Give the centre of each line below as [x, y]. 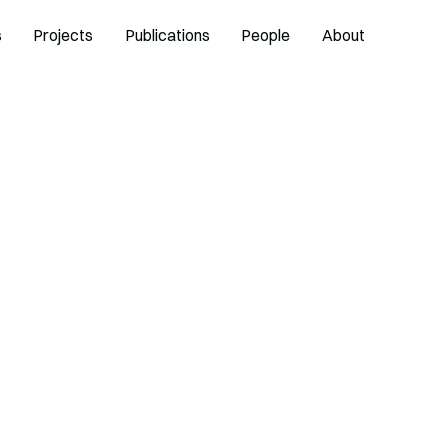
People [266, 36]
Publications [167, 36]
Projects [63, 36]
